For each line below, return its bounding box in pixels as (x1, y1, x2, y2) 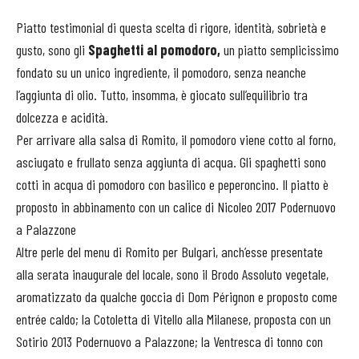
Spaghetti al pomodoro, (85, 40, 220, 58)
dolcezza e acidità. (16, 107, 108, 126)
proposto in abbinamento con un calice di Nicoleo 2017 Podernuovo (16, 197, 336, 216)
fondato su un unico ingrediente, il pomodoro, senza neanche (16, 63, 306, 81)
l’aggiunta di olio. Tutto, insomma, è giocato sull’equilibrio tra (16, 85, 308, 103)
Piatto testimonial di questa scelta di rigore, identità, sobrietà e (16, 18, 326, 36)
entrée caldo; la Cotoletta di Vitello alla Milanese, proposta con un (16, 309, 331, 328)
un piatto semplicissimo (220, 40, 339, 58)
